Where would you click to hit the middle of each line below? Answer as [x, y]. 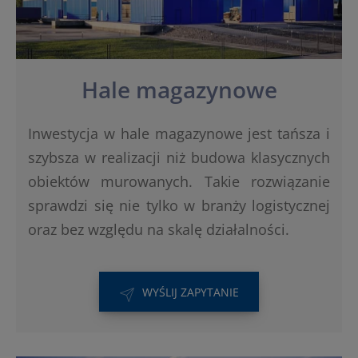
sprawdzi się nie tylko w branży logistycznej [179, 206]
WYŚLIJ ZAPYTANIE [190, 292]
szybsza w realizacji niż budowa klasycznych [179, 158]
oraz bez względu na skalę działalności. [159, 230]
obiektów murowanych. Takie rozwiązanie [179, 182]
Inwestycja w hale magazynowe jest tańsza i [179, 134]
